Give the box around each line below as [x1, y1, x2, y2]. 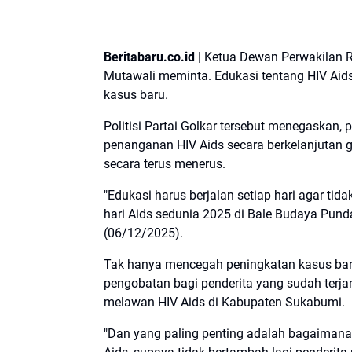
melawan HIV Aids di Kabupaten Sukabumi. [104, 294, 348, 310]
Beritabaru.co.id [104, 49, 195, 64]
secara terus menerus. [104, 156, 229, 171]
